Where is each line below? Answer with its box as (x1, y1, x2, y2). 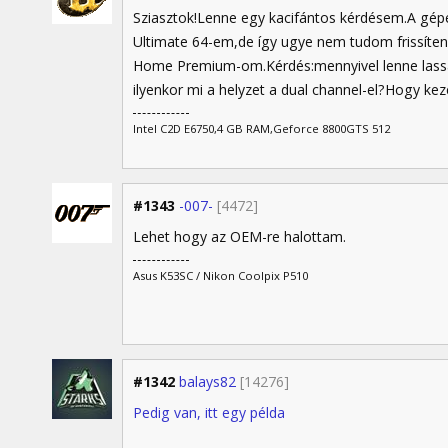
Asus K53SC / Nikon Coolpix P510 (133, 267, 308, 283)
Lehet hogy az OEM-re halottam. (133, 226, 346, 246)
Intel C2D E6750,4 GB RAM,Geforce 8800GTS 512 (133, 120, 390, 136)
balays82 (179, 372, 236, 392)
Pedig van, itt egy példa (133, 403, 285, 423)
